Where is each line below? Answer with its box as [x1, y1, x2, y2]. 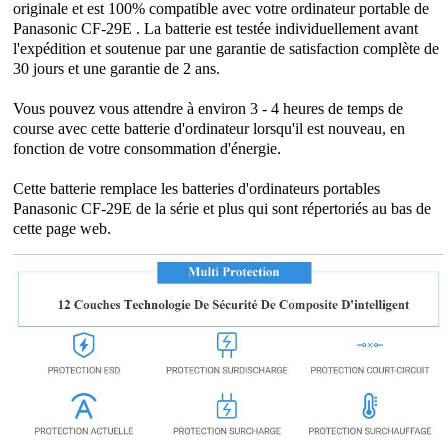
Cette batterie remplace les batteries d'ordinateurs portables [13, 179, 381, 197]
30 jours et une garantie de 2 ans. [13, 59, 221, 77]
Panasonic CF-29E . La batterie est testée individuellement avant [13, 19, 419, 37]
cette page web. [13, 219, 112, 237]
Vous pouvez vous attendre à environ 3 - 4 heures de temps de [13, 99, 404, 117]
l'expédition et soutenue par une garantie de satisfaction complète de [13, 39, 440, 57]
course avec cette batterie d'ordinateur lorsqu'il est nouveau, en [13, 119, 406, 137]
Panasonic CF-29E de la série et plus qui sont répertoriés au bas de [13, 199, 432, 217]
